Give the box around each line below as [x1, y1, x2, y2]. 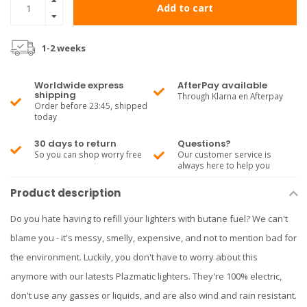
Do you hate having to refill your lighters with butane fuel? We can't [10, 212, 288, 225]
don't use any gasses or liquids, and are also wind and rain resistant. [10, 289, 297, 302]
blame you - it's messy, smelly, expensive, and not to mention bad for [10, 232, 297, 244]
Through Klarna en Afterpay [177, 90, 283, 101]
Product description [10, 186, 121, 200]
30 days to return [34, 137, 116, 150]
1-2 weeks [42, 42, 86, 54]
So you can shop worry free [34, 149, 142, 160]
